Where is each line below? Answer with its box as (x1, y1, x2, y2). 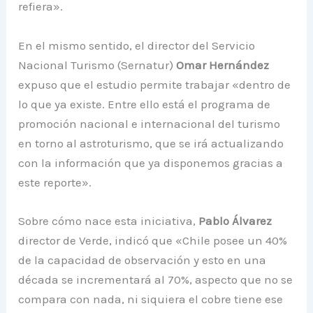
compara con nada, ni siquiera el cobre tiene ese (18, 291, 284, 306)
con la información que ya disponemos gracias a (18, 155, 284, 170)
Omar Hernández (176, 57, 270, 72)
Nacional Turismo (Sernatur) (18, 57, 177, 72)
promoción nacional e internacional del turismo (18, 116, 281, 131)
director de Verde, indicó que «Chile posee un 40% (18, 233, 288, 247)
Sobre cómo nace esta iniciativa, (18, 213, 199, 228)
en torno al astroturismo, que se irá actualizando (18, 136, 284, 150)
